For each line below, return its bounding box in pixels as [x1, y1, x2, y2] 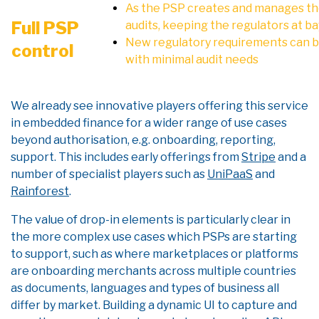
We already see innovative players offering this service [11, 99, 308, 113]
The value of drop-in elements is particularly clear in [11, 213, 291, 226]
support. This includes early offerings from [11, 150, 241, 164]
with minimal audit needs [125, 53, 258, 66]
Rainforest [11, 184, 69, 198]
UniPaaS [207, 167, 253, 181]
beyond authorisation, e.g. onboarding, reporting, [11, 133, 276, 147]
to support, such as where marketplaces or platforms [11, 247, 298, 261]
